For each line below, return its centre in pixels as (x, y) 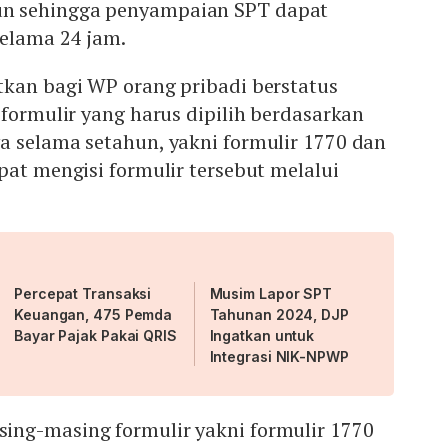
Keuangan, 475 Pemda (93, 314)
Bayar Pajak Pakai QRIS (95, 335)
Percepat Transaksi (83, 293)
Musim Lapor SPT (271, 293)
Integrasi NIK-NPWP (279, 356)
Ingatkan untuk (262, 335)
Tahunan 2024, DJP (279, 314)
